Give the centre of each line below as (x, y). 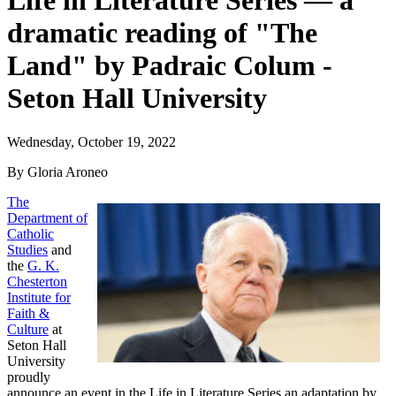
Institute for (39, 297)
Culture (28, 329)
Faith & (28, 313)
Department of (47, 217)
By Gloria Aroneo (57, 171)
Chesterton (37, 281)
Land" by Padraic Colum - (170, 66)
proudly (29, 377)
